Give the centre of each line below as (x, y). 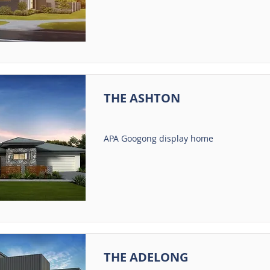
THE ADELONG (146, 257)
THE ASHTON (142, 98)
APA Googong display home (158, 138)
